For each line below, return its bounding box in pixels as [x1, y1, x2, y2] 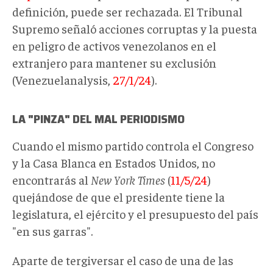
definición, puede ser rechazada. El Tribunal [12, 3, 243, 19]
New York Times [91, 171, 165, 187]
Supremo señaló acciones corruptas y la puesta [12, 20, 257, 36]
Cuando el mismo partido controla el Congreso [12, 137, 253, 153]
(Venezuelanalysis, [12, 71, 113, 87]
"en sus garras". [12, 222, 93, 238]
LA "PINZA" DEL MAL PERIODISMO [12, 108, 185, 129]
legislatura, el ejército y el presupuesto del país [12, 205, 258, 221]
